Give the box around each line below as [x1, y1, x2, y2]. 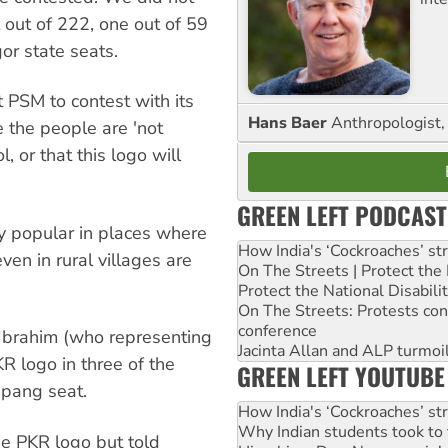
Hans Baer [248, 111, 331, 134]
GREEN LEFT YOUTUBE [237, 357, 445, 394]
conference [238, 319, 317, 342]
